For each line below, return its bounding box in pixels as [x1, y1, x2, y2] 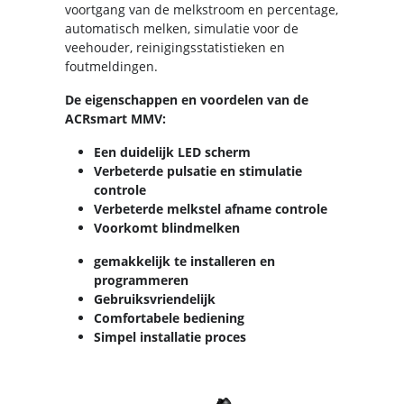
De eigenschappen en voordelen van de [65, 90, 308, 108]
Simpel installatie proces [94, 327, 246, 345]
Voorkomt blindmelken [94, 218, 240, 236]
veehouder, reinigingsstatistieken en [65, 38, 285, 56]
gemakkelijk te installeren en [94, 252, 275, 270]
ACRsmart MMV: [65, 109, 166, 127]
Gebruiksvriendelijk [94, 289, 216, 308]
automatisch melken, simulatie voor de [65, 19, 298, 37]
